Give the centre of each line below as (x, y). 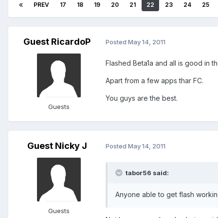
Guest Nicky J (57, 145)
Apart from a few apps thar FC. (154, 80)
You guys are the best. (142, 98)
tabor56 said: (146, 173)
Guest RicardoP (57, 41)
